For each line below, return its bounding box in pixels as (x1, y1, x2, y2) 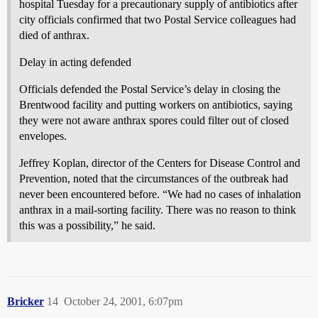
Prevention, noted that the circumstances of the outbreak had (19, 172, 288, 185)
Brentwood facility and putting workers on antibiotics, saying (19, 99, 292, 111)
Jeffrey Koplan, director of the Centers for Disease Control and (19, 157, 300, 169)
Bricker (7, 295, 44, 307)
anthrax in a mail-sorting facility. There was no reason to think (19, 204, 296, 216)
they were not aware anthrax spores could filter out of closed (19, 114, 289, 126)
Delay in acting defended (19, 56, 131, 68)
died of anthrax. (19, 29, 89, 41)
